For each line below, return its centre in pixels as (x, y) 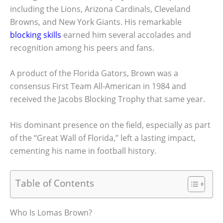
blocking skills (36, 35)
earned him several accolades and (126, 35)
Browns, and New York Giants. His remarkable (96, 22)
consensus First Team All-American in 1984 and (98, 86)
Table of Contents (55, 183)
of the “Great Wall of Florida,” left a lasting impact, (103, 138)
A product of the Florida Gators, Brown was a (94, 73)
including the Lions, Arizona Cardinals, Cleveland (100, 9)
